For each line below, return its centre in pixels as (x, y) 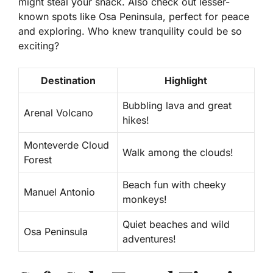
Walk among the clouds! (178, 152)
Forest (38, 159)
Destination (68, 80)
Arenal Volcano (58, 112)
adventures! (149, 239)
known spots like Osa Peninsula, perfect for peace (134, 16)
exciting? (39, 45)
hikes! (136, 120)
